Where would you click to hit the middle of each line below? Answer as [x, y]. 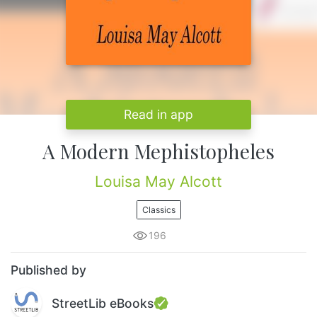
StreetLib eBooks [103, 303]
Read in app [158, 115]
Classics [158, 209]
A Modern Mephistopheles [158, 151]
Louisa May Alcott [158, 182]
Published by [48, 270]
